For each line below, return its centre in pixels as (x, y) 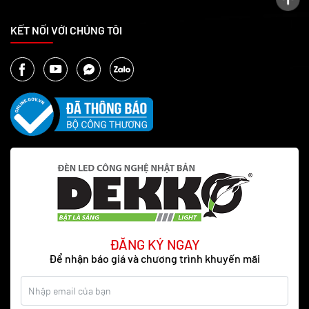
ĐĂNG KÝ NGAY (154, 244)
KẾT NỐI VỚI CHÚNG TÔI (66, 30)
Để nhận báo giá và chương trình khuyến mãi (154, 258)
